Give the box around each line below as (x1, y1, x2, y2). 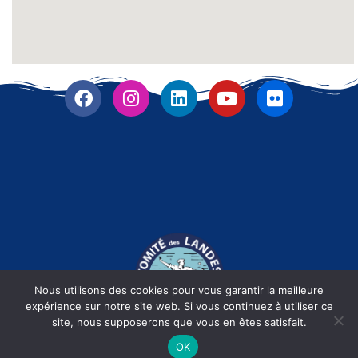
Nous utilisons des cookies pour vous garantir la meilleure (34, 284, 324, 296)
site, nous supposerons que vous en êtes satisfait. (51, 316, 307, 328)
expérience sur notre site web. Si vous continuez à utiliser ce (25, 300, 333, 312)
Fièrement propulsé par (38, 335, 182, 350)
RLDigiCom (182, 335, 249, 350)
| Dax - (249, 335, 292, 350)
